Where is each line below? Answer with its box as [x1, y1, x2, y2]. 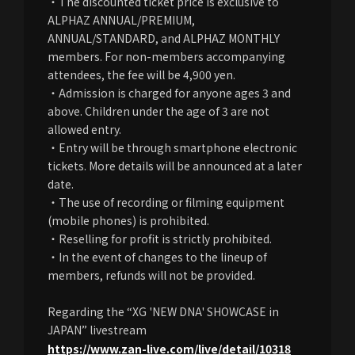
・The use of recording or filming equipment [48, 193, 284, 210]
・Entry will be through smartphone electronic [48, 139, 297, 155]
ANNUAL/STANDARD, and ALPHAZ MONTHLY [48, 29, 280, 46]
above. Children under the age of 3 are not [48, 102, 269, 119]
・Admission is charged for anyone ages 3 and [48, 84, 291, 101]
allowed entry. [48, 120, 121, 137]
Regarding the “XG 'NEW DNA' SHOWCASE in [48, 303, 279, 319]
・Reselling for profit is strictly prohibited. [48, 230, 272, 246]
